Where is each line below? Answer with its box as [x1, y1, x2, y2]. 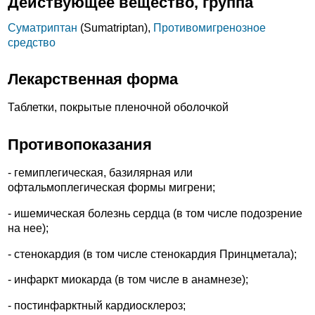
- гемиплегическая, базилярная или [8, 167, 193, 179]
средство [8, 36, 56, 49]
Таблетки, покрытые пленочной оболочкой [8, 101, 229, 114]
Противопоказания [8, 135, 152, 153]
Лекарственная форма [8, 70, 178, 88]
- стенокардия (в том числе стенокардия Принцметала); [8, 247, 297, 260]
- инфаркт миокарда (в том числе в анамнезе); [8, 274, 248, 286]
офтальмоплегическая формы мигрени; [8, 181, 215, 194]
